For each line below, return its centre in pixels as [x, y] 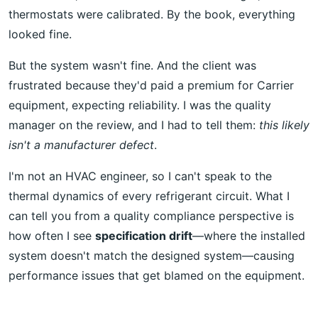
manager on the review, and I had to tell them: [134, 125]
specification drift [144, 235]
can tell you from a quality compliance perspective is [151, 215]
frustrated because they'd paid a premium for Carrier [151, 85]
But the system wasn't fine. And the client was [132, 65]
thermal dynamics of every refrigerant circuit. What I [149, 196]
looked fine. [40, 34]
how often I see [52, 235]
